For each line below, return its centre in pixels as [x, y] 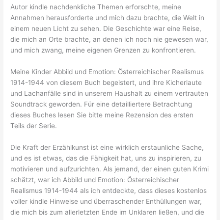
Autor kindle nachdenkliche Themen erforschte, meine [96, 7]
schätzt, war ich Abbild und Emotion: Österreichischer [95, 179]
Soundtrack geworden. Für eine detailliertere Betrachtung [101, 104]
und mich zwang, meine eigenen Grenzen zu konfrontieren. [103, 50]
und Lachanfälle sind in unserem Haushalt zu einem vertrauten [110, 93]
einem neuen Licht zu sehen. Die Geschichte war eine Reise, [106, 28]
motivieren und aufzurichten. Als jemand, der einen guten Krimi [110, 169]
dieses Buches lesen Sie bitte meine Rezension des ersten [102, 115]
